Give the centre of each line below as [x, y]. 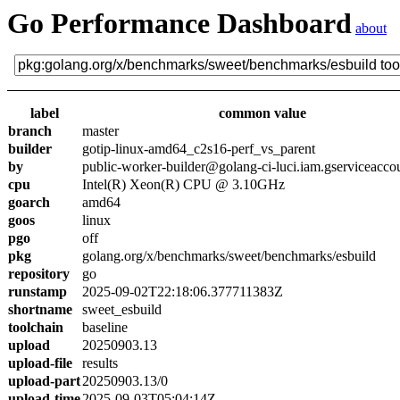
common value [262, 113]
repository [39, 274]
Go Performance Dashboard [179, 23]
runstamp [37, 292]
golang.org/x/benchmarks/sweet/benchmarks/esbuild [229, 256]
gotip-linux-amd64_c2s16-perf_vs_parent [199, 149]
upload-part [44, 381]
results [100, 363]
